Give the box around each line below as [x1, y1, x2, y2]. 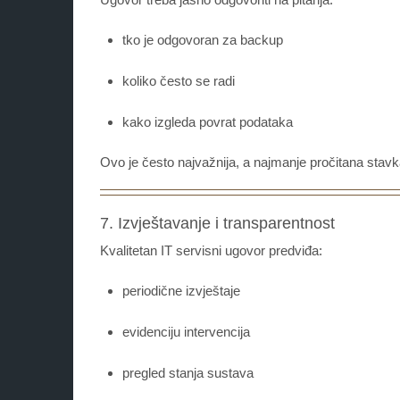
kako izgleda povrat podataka [122, 114, 293, 130]
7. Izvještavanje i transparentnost [100, 214, 335, 233]
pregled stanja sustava [122, 365, 254, 381]
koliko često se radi [122, 73, 235, 89]
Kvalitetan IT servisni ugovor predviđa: [100, 243, 322, 259]
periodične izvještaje [122, 283, 240, 299]
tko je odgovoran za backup [122, 32, 283, 48]
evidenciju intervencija [122, 324, 250, 340]
